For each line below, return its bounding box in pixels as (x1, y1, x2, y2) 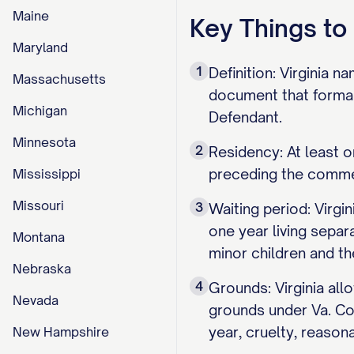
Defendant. (209, 108, 282, 126)
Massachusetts (13, 71, 106, 87)
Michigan (13, 103, 67, 119)
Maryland (13, 40, 68, 55)
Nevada (13, 292, 58, 308)
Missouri (13, 198, 64, 213)
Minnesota (13, 134, 76, 150)
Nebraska (13, 261, 71, 277)
